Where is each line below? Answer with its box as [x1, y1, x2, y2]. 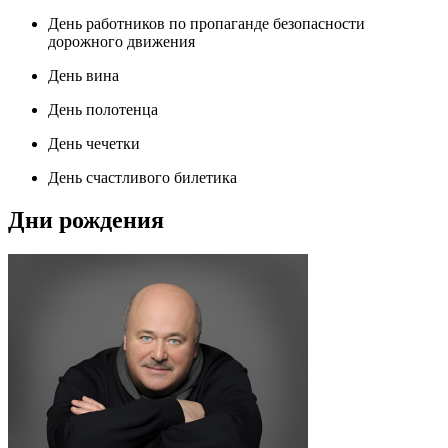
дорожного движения [48, 33, 195, 51]
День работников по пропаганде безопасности [48, 15, 365, 33]
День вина [48, 67, 119, 85]
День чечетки [48, 135, 140, 153]
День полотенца [48, 101, 158, 119]
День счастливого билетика [48, 169, 237, 187]
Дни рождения [8, 207, 164, 234]
